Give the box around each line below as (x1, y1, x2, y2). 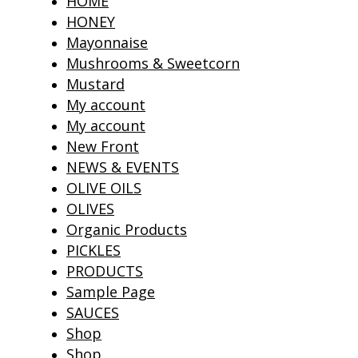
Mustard (66, 74, 125, 93)
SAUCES (66, 303, 119, 322)
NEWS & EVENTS (66, 157, 179, 177)
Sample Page (66, 282, 155, 301)
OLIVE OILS (66, 178, 141, 197)
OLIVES (66, 199, 114, 218)
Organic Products (66, 220, 187, 239)
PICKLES (66, 241, 121, 260)
